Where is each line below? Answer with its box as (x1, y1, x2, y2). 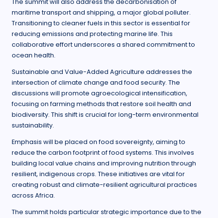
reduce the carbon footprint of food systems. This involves (12, 148, 194, 157)
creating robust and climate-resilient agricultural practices (12, 181, 197, 189)
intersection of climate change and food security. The (12, 78, 180, 87)
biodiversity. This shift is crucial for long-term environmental (12, 110, 199, 119)
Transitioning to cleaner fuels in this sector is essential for (12, 19, 190, 28)
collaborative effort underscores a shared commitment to (12, 40, 195, 49)
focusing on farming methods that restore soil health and (12, 100, 191, 109)
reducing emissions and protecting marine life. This (12, 30, 173, 38)
